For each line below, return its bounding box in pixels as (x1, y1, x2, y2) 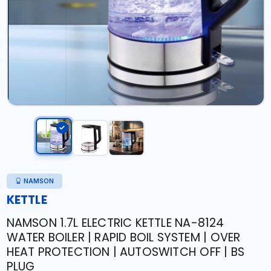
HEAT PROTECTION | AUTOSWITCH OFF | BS (6, 244, 244, 260)
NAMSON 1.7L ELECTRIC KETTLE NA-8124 (6, 215, 224, 231)
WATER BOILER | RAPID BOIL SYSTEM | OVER (6, 229, 241, 246)
